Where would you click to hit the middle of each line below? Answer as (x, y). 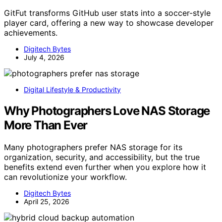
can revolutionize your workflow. (65, 177)
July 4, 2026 (44, 57)
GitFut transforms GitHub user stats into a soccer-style (107, 13)
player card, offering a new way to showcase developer (109, 23)
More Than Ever (46, 125)
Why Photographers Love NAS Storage (107, 111)
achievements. (31, 33)
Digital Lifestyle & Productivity (72, 90)
